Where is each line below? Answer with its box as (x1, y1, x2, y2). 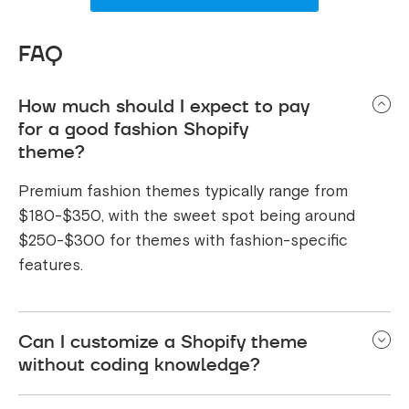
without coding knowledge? (18, 351, 260, 377)
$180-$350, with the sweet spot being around (18, 205, 355, 225)
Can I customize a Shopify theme (18, 328, 308, 354)
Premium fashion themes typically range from (18, 181, 348, 201)
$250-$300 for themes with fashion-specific (18, 230, 348, 250)
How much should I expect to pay (18, 92, 309, 119)
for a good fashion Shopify (18, 115, 248, 142)
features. (18, 255, 83, 275)
